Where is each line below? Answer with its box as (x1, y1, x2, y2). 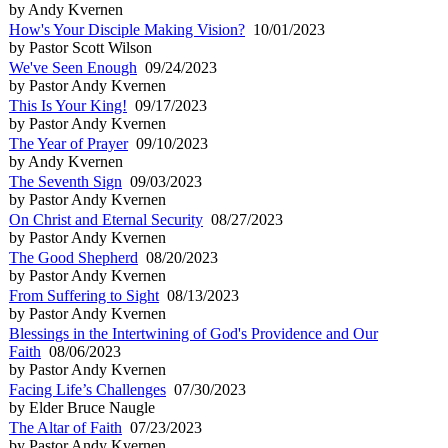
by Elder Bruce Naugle (9, 398, 155, 416)
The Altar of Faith (9, 418, 122, 436)
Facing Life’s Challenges (9, 380, 166, 398)
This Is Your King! (9, 96, 127, 114)
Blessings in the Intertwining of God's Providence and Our (9, 324, 378, 342)
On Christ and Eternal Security (9, 210, 203, 228)
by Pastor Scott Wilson (9, 38, 152, 56)
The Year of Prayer (9, 134, 128, 152)
